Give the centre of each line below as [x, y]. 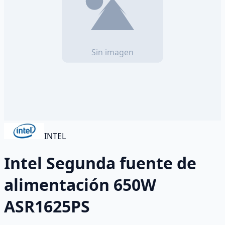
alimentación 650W [80, 185]
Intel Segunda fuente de [100, 163]
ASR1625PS [47, 206]
